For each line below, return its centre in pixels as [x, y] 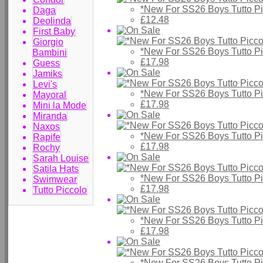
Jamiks [48, 74]
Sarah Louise [61, 158]
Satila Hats [56, 169]
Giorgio [48, 42]
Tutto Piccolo [60, 190]
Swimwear [55, 179]
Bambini [50, 53]
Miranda [50, 116]
